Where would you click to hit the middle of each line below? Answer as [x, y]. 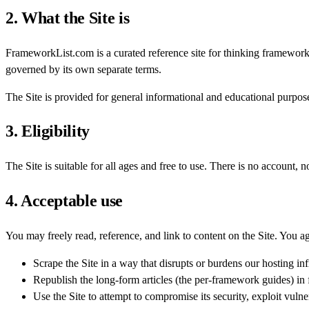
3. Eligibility [48, 131]
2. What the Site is [68, 18]
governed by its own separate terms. [83, 69]
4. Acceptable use [64, 201]
